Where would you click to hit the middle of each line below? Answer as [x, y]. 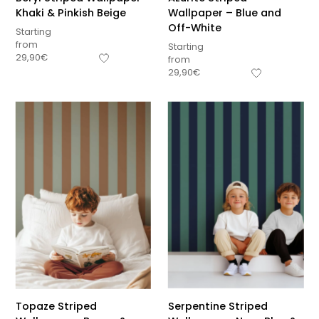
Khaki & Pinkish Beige [70, 12]
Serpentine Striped [218, 306]
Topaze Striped [56, 306]
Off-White [195, 27]
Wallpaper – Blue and [225, 12]
